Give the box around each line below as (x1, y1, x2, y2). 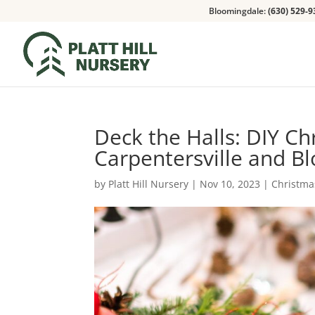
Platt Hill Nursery (108, 177, 189, 191)
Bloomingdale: (209, 5, 268, 17)
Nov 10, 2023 (200, 177, 261, 191)
